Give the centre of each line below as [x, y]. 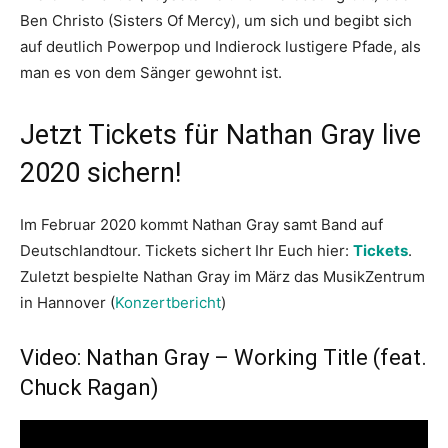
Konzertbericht [168, 302]
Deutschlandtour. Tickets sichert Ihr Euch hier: [186, 250]
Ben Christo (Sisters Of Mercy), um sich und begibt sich [216, 20]
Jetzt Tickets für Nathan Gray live [220, 135]
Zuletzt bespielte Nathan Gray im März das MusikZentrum [222, 276]
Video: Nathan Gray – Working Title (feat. [223, 357]
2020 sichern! [100, 173]
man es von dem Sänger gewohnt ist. [151, 72]
